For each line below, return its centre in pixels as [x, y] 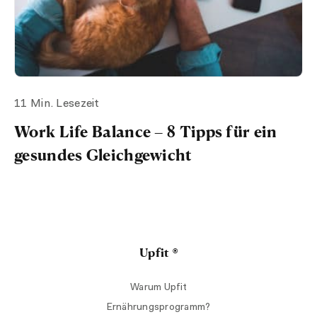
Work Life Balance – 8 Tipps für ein [146, 131]
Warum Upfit [158, 288]
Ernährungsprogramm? [158, 307]
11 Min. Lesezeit [57, 104]
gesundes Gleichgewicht [103, 154]
